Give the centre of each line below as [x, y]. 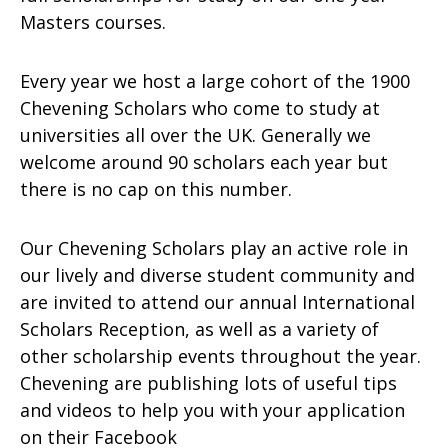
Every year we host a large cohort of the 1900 [215, 81]
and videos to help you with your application [212, 410]
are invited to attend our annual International [217, 302]
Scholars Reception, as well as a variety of [199, 329]
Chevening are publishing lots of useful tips [208, 383]
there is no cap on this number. [156, 189]
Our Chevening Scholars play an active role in [214, 248]
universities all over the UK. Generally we [195, 135]
